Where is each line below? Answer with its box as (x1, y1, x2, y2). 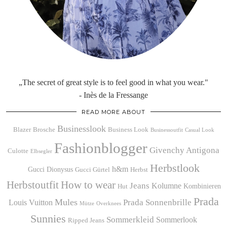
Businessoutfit (150, 127, 183, 133)
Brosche (32, 126, 55, 134)
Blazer (13, 126, 31, 134)
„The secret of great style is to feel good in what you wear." (19, 78, 208, 87)
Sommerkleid (106, 215, 154, 225)
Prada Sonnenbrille (123, 198, 192, 208)
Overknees (96, 201, 121, 207)
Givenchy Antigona (149, 145, 219, 156)
